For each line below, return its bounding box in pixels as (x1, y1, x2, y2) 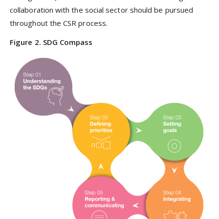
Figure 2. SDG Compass (10, 37, 93, 47)
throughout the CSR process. (10, 18, 108, 28)
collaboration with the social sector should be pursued (10, 5, 194, 15)
